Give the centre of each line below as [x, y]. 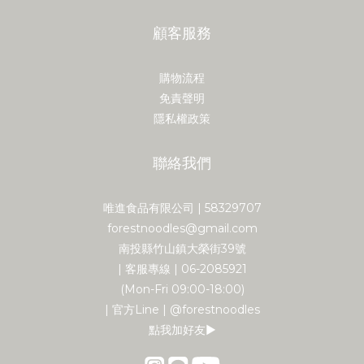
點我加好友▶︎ [182, 330]
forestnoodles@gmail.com [182, 229]
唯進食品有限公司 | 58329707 [182, 208]
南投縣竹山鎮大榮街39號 [182, 249]
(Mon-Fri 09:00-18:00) [182, 290]
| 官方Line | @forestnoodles [182, 310]
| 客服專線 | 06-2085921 [182, 269]
